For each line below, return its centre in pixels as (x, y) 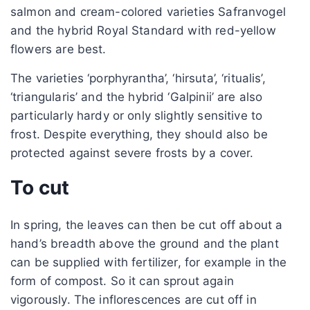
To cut (40, 187)
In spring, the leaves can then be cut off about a (147, 225)
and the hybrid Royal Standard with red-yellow (143, 30)
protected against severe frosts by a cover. (132, 153)
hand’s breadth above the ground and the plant (145, 243)
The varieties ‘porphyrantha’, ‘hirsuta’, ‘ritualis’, (138, 78)
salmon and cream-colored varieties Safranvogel (148, 11)
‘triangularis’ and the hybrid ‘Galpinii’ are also (137, 97)
